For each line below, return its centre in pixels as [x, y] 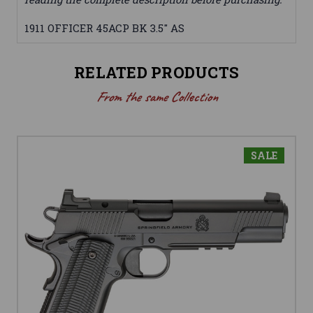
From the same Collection [156, 97]
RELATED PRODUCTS [156, 73]
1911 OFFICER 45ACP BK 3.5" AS [104, 28]
